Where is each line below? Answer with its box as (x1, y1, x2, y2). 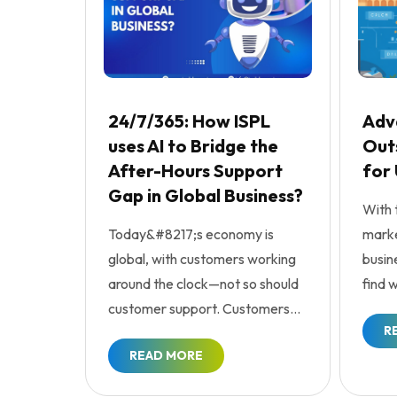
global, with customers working (108, 250, 296, 269)
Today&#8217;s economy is (108, 225, 274, 244)
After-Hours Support (108, 160, 283, 183)
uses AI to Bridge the (108, 135, 278, 158)
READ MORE (129, 347, 203, 364)
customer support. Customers (108, 300, 290, 318)
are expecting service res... (108, 324, 271, 343)
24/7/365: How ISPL (108, 110, 270, 133)
